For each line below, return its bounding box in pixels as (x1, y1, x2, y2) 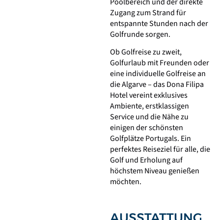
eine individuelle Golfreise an (110, 68, 206, 80)
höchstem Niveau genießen (110, 165, 199, 177)
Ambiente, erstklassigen (110, 101, 189, 112)
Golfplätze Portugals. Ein (110, 133, 191, 144)
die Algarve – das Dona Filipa (110, 79, 204, 90)
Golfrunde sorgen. (110, 29, 170, 40)
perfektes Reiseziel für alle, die (110, 144, 210, 155)
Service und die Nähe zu (110, 111, 189, 123)
